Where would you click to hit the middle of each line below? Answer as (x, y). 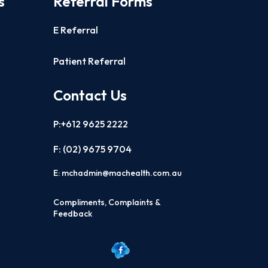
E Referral (76, 30)
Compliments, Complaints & (107, 202)
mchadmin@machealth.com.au (122, 173)
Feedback (73, 213)
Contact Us (90, 95)
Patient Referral (90, 61)
